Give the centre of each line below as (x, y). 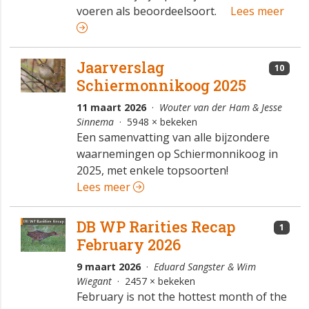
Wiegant (94, 281)
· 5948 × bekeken (155, 122)
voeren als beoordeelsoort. (146, 11)
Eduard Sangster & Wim (205, 267)
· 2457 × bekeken (153, 281)
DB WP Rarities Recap (156, 227)
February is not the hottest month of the (181, 297)
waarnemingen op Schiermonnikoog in (177, 154)
